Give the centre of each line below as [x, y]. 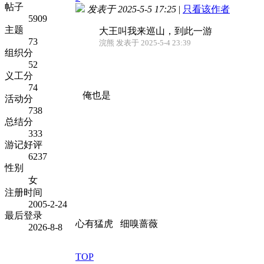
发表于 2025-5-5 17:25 [132, 9]
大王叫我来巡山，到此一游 [156, 31]
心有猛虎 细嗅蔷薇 [117, 223]
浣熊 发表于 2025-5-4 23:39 [145, 43]
